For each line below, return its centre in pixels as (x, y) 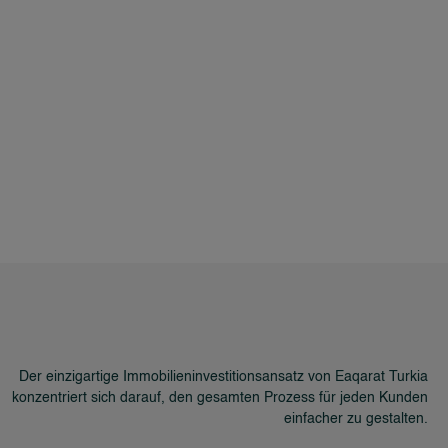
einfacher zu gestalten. (356, 418)
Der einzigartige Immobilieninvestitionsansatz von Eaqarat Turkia (223, 376)
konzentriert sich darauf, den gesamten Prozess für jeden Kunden (220, 397)
